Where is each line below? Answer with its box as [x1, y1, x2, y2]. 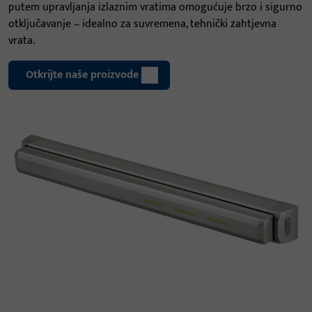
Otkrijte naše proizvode [26, 65, 139, 84]
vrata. [8, 31, 35, 50]
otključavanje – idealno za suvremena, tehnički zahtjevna [8, 15, 276, 33]
